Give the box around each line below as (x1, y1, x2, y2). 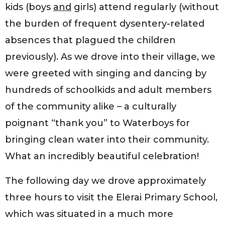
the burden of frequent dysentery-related (5, 18, 204, 29)
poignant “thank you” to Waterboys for (5, 117, 190, 129)
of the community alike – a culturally (5, 100, 176, 112)
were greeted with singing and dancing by (5, 67, 206, 79)
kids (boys (5, 1, 53, 13)
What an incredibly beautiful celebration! (5, 150, 199, 162)
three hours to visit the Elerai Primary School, (5, 191, 217, 203)
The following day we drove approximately (5, 175, 206, 186)
